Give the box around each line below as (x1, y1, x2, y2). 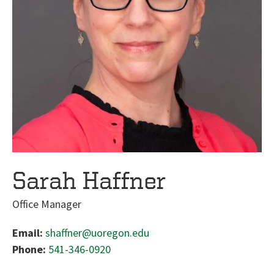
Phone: (12, 242, 48, 256)
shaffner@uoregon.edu (45, 226, 149, 240)
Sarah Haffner (12, 167, 166, 193)
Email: (12, 226, 45, 240)
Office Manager (12, 197, 81, 211)
